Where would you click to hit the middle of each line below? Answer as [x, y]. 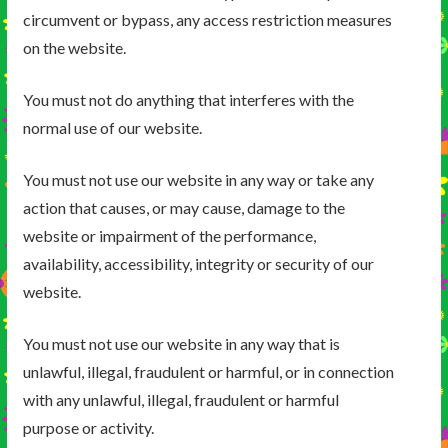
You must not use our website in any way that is [181, 344]
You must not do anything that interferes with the [188, 100]
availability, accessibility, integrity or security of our [198, 264]
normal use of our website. [112, 128]
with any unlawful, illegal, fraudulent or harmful [180, 400]
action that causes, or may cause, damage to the [183, 208]
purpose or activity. [88, 428]
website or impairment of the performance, [169, 236]
